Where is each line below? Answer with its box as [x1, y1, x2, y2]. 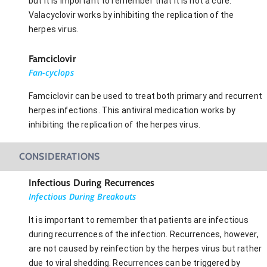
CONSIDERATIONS [19, 150, 100, 162]
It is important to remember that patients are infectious [29, 215, 249, 225]
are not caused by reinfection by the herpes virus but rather [29, 243, 262, 253]
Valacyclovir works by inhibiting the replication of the [29, 10, 234, 20]
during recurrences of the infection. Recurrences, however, [29, 229, 259, 239]
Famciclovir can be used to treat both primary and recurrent [29, 91, 262, 101]
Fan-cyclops [29, 66, 74, 78]
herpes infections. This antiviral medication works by [29, 105, 235, 115]
